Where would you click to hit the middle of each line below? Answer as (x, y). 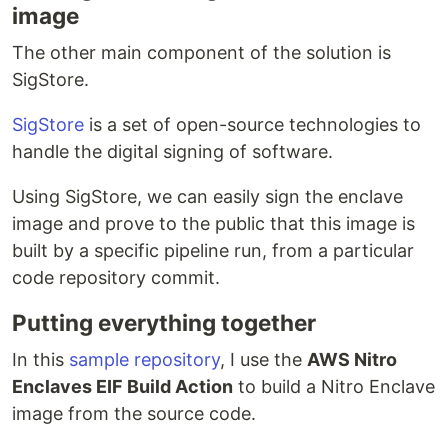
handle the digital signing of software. (172, 152)
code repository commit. (116, 278)
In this (40, 360)
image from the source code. (134, 414)
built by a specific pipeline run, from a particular (213, 251)
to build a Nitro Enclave (334, 387)
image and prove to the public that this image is (213, 224)
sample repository (144, 360)
